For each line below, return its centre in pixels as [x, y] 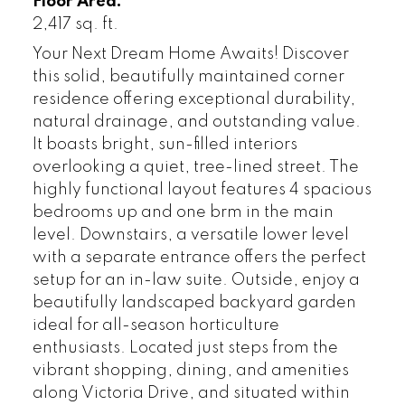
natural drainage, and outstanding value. [196, 122]
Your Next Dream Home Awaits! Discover [190, 55]
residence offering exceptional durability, [193, 100]
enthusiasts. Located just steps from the [185, 348]
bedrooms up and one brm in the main [183, 213]
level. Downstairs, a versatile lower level [190, 235]
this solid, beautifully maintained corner [188, 77]
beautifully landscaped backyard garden [194, 303]
